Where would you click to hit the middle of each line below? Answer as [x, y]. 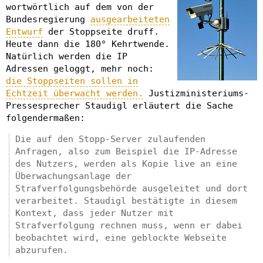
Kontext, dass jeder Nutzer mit [95, 213]
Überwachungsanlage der [73, 176]
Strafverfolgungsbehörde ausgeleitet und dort [131, 188]
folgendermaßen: [45, 118]
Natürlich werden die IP [67, 56]
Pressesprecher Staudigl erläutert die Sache [119, 105]
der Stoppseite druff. [101, 31]
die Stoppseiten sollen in [72, 81]
